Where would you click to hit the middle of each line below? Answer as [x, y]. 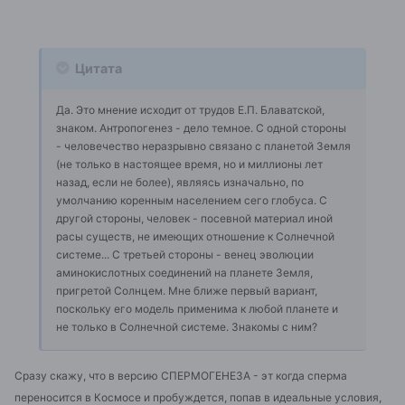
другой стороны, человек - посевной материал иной [194, 218]
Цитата [97, 68]
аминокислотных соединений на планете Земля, [184, 272]
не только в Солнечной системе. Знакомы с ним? [187, 326]
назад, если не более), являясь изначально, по [180, 182]
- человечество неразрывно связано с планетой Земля [203, 146]
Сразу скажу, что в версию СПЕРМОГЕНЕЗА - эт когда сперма [181, 376]
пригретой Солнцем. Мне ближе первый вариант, [187, 290]
